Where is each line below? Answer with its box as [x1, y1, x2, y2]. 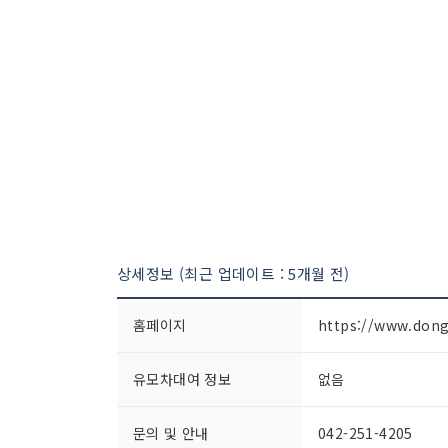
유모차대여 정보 [133, 369, 232, 389]
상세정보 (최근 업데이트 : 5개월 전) [117, 263, 350, 284]
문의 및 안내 [133, 423, 209, 443]
